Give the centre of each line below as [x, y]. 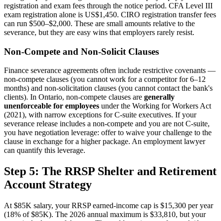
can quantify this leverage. [45, 150]
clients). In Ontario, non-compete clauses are [73, 97]
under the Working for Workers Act [155, 106]
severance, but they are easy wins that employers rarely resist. [99, 33]
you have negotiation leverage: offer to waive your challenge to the [108, 133]
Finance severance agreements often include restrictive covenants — [110, 71]
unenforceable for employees [52, 106]
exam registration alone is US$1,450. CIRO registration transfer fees [110, 15]
